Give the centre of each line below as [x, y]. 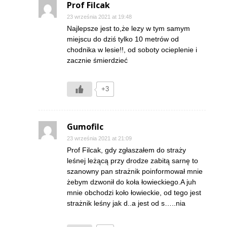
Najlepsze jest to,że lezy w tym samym [128, 28]
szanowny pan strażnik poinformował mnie [135, 171]
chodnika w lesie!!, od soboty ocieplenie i [132, 49]
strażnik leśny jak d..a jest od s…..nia [126, 203]
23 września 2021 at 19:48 [99, 16]
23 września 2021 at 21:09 [99, 138]
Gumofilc [85, 126]
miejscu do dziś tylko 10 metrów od [123, 39]
